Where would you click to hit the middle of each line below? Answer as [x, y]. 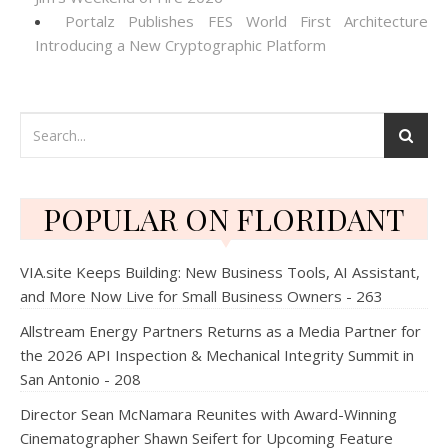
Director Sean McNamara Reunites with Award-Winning [208, 414]
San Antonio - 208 [80, 379]
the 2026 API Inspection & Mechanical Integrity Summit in [217, 355]
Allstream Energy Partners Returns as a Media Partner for [220, 331]
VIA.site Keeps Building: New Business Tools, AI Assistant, [220, 272]
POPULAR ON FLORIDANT [224, 219]
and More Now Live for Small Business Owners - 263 [201, 296]
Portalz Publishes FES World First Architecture [247, 21]
